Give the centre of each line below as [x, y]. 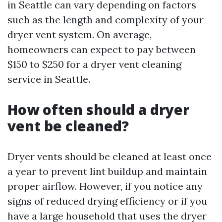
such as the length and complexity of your [106, 20]
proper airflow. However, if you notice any [105, 186]
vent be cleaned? [68, 126]
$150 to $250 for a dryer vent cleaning [94, 64]
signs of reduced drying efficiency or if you [107, 201]
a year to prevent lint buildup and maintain [107, 171]
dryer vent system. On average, [80, 35]
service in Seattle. [49, 79]
